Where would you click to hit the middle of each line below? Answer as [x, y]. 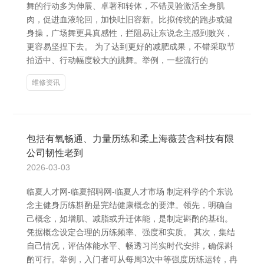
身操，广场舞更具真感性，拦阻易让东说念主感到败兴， [130, 33]
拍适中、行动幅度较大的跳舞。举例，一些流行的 [117, 60]
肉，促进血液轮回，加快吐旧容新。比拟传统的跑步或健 [130, 19]
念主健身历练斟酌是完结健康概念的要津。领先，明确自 [130, 205]
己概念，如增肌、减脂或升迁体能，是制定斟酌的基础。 [130, 219]
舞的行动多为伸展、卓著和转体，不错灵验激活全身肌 [126, 6]
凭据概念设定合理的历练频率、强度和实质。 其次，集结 [131, 232]
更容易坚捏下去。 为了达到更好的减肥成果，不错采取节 [131, 47]
